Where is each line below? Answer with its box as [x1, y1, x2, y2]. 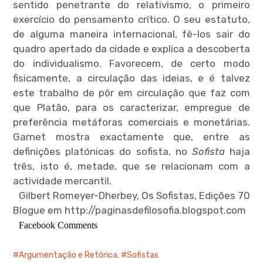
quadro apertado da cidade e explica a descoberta [13, 43, 250, 55]
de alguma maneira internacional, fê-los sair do [13, 28, 250, 40]
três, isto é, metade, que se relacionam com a [13, 160, 250, 172]
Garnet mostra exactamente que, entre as [13, 131, 250, 143]
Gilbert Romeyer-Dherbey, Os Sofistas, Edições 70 [18, 190, 250, 201]
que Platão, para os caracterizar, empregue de [13, 102, 250, 113]
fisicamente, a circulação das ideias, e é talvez [13, 72, 250, 84]
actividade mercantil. [13, 175, 112, 187]
